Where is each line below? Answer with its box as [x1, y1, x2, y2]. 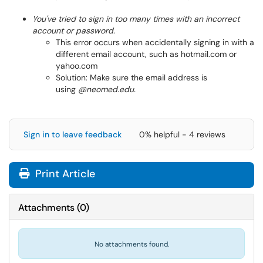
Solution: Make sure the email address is [56, 72, 207, 83]
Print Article [32, 167, 95, 181]
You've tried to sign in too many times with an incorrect [32, 14, 240, 24]
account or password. [32, 25, 115, 36]
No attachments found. [94, 240, 169, 249]
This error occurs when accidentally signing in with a [56, 37, 254, 48]
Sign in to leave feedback [23, 129, 122, 140]
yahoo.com [56, 60, 97, 71]
